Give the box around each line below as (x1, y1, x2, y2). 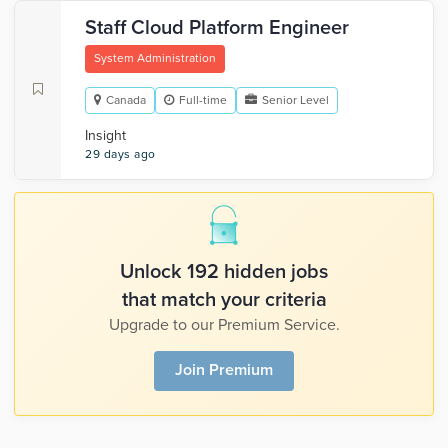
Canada (106, 93, 146, 107)
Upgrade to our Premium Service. (108, 315, 340, 335)
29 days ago (85, 147, 156, 161)
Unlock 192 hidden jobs (120, 260, 328, 284)
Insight (85, 127, 126, 144)
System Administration (94, 51, 216, 65)
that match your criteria (121, 288, 327, 312)
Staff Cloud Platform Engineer (85, 16, 349, 40)
